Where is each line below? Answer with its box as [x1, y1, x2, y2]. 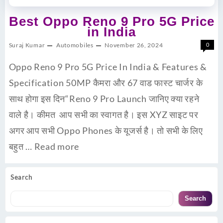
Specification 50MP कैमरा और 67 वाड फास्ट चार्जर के [8, 77, 203, 89]
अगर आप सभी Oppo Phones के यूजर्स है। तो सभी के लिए [8, 125, 203, 136]
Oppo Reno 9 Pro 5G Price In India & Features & [8, 61, 207, 73]
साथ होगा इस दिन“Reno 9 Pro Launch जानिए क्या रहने [8, 93, 200, 105]
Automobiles [56, 41, 94, 49]
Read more [34, 141, 80, 152]
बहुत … [8, 141, 34, 152]
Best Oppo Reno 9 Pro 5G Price [8, 14, 215, 29]
